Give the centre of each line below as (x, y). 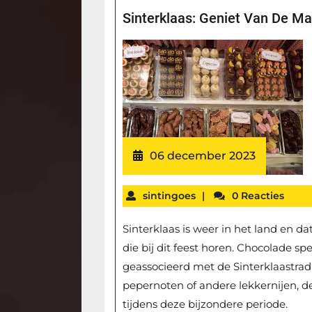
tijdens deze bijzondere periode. (205, 304)
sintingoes (170, 195)
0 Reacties (258, 195)
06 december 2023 (203, 155)
